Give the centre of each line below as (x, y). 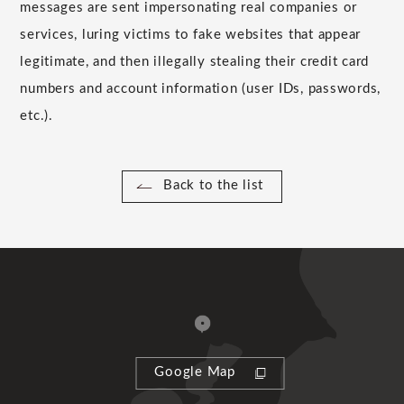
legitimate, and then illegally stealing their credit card (195, 61)
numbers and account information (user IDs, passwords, (201, 88)
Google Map (195, 372)
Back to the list (213, 185)
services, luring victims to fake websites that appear (191, 34)
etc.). (37, 115)
